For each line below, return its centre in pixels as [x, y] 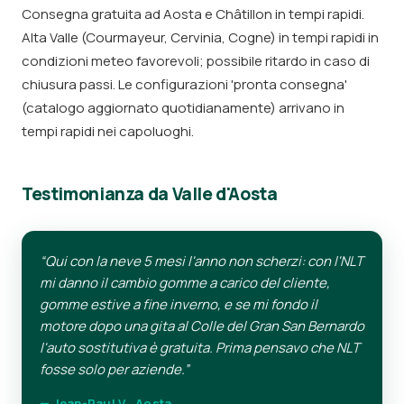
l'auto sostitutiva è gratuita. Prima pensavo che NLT [200, 348]
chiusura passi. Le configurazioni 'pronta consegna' [184, 84]
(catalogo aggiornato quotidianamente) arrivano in [183, 108]
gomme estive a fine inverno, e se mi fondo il [179, 304]
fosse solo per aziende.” [115, 369]
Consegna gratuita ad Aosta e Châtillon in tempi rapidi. [193, 14]
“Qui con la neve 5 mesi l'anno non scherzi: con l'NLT [202, 261]
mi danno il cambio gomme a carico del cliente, [185, 283]
